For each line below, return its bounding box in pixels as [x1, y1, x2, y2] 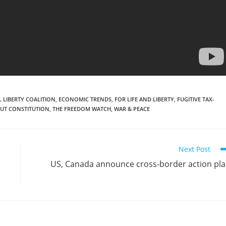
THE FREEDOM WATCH [52, 105, 111, 112]
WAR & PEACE [114, 105, 150, 112]
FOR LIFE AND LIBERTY [115, 95, 174, 103]
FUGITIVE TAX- [177, 95, 214, 103]
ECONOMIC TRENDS [59, 95, 111, 103]
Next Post [179, 144, 210, 154]
